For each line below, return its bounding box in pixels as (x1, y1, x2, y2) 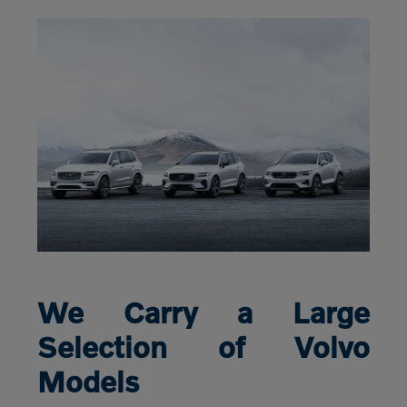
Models (36, 363, 139, 398)
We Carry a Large (36, 294, 371, 329)
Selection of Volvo (36, 329, 371, 363)
